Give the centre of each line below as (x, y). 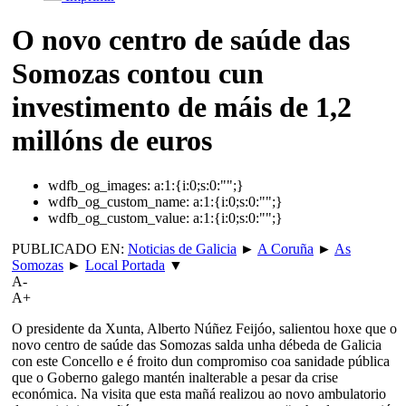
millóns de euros (112, 141)
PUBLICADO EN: (70, 248)
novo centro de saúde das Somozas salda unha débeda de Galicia (197, 344)
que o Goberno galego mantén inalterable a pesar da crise (175, 377)
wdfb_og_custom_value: (119, 217)
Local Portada (125, 265)
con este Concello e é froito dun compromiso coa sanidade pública (201, 361)
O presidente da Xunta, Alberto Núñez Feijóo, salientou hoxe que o (204, 328)
